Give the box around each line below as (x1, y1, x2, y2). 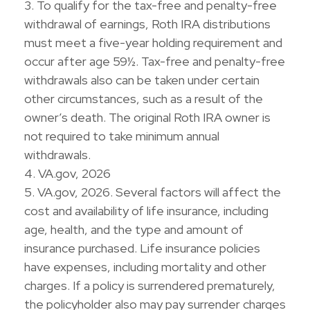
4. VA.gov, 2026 (24, 165, 111, 181)
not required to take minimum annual (24, 128, 219, 144)
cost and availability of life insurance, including (24, 203, 268, 219)
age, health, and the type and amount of (24, 221, 244, 237)
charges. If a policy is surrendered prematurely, (24, 277, 275, 293)
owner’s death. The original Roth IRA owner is (24, 109, 271, 125)
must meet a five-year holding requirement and (24, 35, 282, 51)
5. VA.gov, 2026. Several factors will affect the (24, 184, 281, 200)
